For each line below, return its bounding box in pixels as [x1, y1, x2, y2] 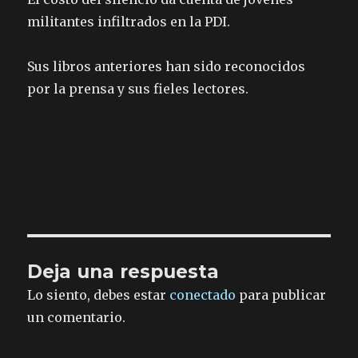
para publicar [236, 287, 327, 304]
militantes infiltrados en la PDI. [27, 14, 231, 30]
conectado [169, 287, 237, 304]
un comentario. [27, 309, 126, 326]
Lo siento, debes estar [27, 287, 170, 304]
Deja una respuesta [27, 261, 220, 284]
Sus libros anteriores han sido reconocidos [27, 58, 306, 75]
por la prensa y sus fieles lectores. [27, 81, 249, 97]
